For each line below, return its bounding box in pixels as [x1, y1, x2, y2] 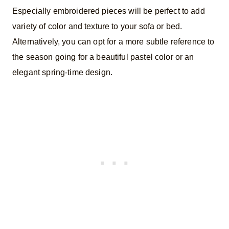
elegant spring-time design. [12, 67, 113, 77]
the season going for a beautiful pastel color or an [12, 52, 194, 61]
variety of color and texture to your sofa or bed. [12, 21, 182, 31]
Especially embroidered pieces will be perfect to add [12, 6, 205, 15]
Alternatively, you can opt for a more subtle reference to [12, 37, 215, 46]
